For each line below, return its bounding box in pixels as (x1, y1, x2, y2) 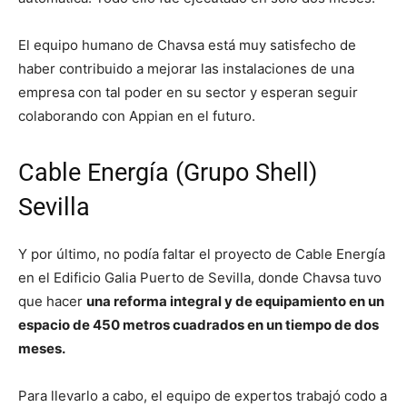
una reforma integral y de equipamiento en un (86, 293, 384, 311)
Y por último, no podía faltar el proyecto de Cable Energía (18, 245, 385, 263)
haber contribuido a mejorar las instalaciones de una (18, 60, 354, 78)
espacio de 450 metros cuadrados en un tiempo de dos (18, 316, 379, 334)
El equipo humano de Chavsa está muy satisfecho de (18, 36, 356, 55)
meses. (18, 340, 67, 358)
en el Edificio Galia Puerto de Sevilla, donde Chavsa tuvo (18, 269, 382, 287)
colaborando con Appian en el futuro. (18, 107, 255, 125)
